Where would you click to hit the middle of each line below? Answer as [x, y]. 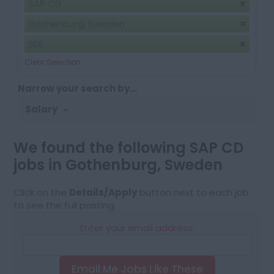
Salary [43, 109]
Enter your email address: [137, 228]
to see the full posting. [65, 206]
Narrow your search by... [78, 88]
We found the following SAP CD [129, 148]
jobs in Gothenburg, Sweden [118, 165]
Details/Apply [103, 193]
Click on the [42, 193]
